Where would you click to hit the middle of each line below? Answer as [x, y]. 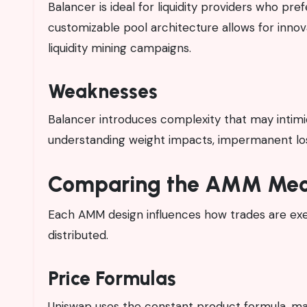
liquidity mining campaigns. [120, 48]
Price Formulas [112, 278]
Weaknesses [103, 91]
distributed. [78, 235]
